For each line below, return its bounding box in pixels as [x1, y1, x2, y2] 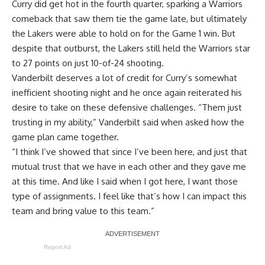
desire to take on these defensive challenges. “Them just [12, 101, 242, 113]
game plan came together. [12, 131, 119, 143]
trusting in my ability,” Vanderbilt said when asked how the [12, 116, 244, 128]
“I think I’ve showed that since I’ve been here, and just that [12, 146, 247, 157]
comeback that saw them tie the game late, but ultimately [12, 12, 247, 24]
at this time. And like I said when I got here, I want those [12, 175, 238, 187]
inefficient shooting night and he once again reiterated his [12, 86, 242, 98]
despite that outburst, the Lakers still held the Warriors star [12, 42, 250, 54]
